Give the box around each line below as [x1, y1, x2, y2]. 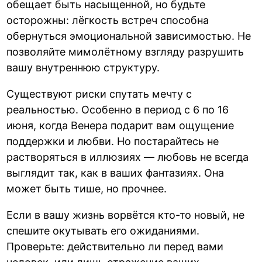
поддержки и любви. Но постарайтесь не [6, 135, 219, 148]
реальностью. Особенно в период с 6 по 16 [6, 104, 229, 116]
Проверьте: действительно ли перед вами [6, 240, 224, 253]
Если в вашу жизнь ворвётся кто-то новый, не [6, 209, 245, 222]
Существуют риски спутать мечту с [6, 88, 192, 101]
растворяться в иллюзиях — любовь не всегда [6, 151, 249, 164]
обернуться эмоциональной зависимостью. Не [6, 30, 251, 43]
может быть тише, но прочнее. [6, 182, 167, 195]
